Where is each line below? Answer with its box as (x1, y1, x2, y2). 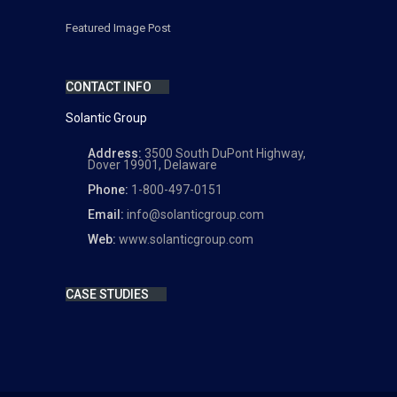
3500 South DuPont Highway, (144, 146, 306, 161)
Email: (88, 207, 127, 222)
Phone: (88, 183, 131, 198)
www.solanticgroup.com (119, 232, 253, 247)
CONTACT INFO (66, 80, 152, 95)
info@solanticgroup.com (127, 207, 264, 222)
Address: (88, 146, 144, 161)
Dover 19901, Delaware (88, 158, 217, 173)
